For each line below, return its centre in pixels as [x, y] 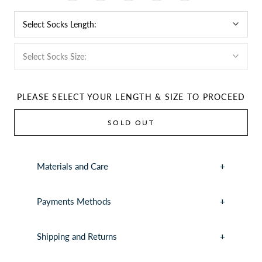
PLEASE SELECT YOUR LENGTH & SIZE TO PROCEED [131, 96]
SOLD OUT [131, 122]
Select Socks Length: [61, 24]
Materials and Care [72, 166]
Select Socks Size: [56, 56]
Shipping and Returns [77, 237]
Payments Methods [74, 201]
